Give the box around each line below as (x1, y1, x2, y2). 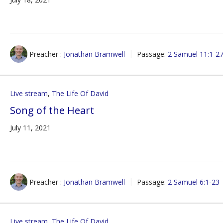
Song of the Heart (10, 104, 95, 117)
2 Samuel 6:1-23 (168, 177, 220, 187)
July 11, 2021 (10, 123, 51, 132)
